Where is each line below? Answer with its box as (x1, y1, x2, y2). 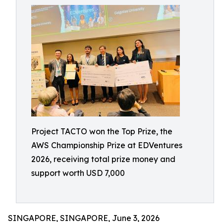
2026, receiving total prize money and (31, 154, 175, 164)
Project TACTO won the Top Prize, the (31, 126, 172, 136)
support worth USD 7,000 (31, 168, 125, 178)
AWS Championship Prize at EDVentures (31, 140, 182, 150)
